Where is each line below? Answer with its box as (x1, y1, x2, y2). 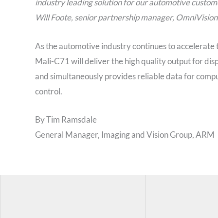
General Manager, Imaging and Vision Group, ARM (35, 129, 215, 140)
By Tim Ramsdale (35, 114, 97, 125)
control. (35, 86, 62, 96)
